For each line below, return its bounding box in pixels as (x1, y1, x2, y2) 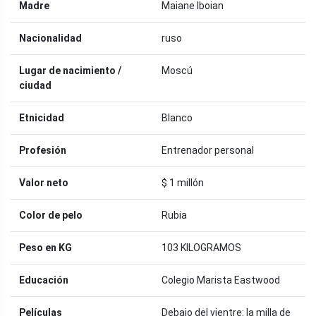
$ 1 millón (162, 176, 204, 188)
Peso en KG (19, 241, 72, 253)
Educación (19, 274, 68, 286)
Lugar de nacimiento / (19, 64, 121, 76)
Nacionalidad (19, 32, 82, 44)
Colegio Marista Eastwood (162, 274, 280, 286)
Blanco (162, 111, 193, 123)
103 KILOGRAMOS (162, 241, 241, 253)
